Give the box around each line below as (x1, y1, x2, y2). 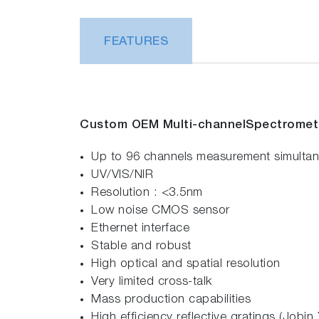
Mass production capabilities (91, 293, 251, 306)
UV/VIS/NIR (91, 169, 153, 182)
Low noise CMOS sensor (91, 204, 230, 217)
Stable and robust (91, 240, 192, 253)
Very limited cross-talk (91, 276, 212, 288)
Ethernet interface (91, 222, 189, 235)
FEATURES (104, 36, 168, 48)
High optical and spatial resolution (91, 258, 281, 271)
